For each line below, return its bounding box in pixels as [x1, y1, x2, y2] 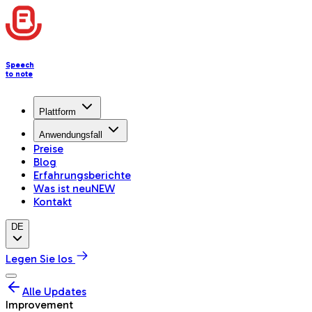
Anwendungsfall [39, 129, 102, 140]
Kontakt [33, 194, 72, 208]
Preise [33, 141, 63, 155]
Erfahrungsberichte [33, 168, 131, 182]
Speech [6, 60, 34, 70]
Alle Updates [22, 284, 86, 298]
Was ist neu [33, 181, 91, 195]
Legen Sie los [6, 251, 72, 265]
